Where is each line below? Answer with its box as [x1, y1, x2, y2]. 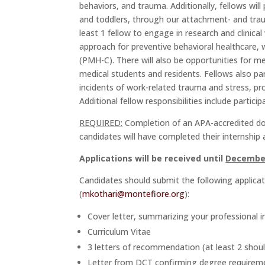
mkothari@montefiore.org [82, 188, 185, 199]
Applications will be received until [79, 152, 226, 164]
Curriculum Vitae [88, 225, 151, 237]
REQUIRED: [79, 117, 123, 128]
